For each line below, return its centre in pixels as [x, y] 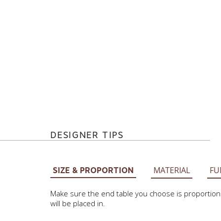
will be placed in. [77, 203]
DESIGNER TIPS [87, 135]
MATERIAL [171, 170]
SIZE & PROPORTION [93, 170]
